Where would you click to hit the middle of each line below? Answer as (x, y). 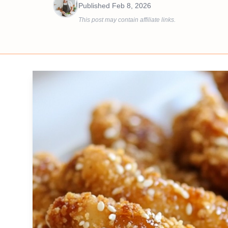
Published (95, 6)
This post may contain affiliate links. (127, 20)
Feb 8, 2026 (132, 6)
